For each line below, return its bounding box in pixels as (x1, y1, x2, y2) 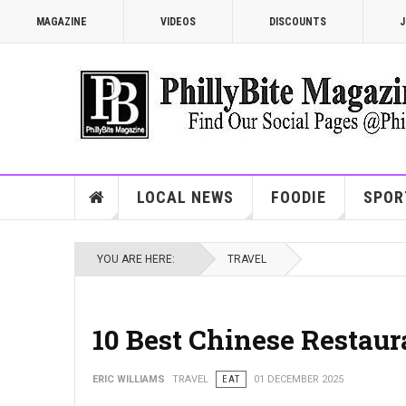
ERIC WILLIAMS (92, 373, 165, 385)
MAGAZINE (36, 15, 87, 28)
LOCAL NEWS (136, 188, 234, 207)
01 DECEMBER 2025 (254, 373, 343, 385)
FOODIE (270, 188, 326, 207)
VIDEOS (160, 15, 196, 28)
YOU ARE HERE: (97, 253, 180, 266)
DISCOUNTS (269, 15, 326, 28)
